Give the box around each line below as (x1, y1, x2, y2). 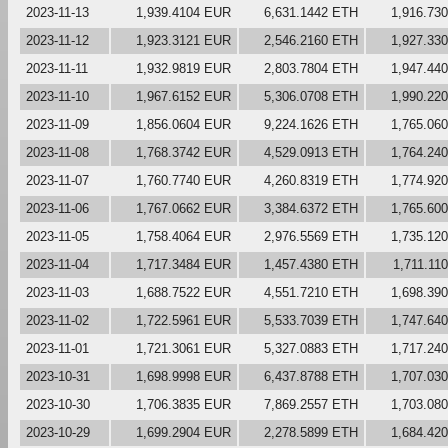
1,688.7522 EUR (136, 284, 231, 300)
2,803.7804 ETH (264, 60, 358, 76)
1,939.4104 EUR (136, 4, 231, 20)
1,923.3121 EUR (136, 32, 231, 48)
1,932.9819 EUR (136, 60, 231, 76)
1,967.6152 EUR (136, 88, 231, 104)
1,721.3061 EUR (136, 340, 231, 356)
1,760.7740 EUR (136, 172, 231, 188)
